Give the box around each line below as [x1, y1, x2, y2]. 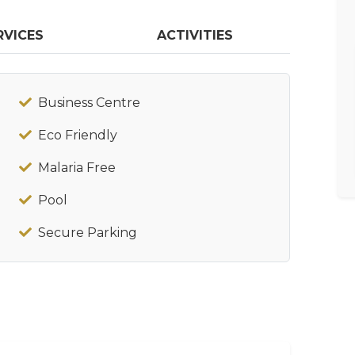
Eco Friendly [38, 128, 117, 143]
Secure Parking [38, 225, 137, 240]
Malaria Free [38, 160, 116, 175]
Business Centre [38, 95, 140, 110]
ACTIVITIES [157, 28, 234, 43]
